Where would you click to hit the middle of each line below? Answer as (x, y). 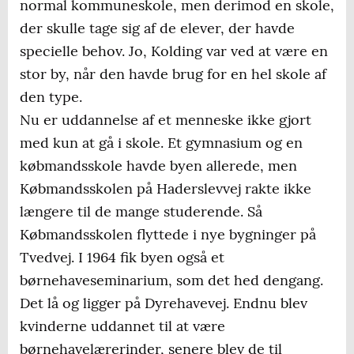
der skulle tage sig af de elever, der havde (157, 28)
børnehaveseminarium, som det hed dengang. (171, 281)
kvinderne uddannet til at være (122, 326)
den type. (51, 97)
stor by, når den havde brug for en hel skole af (173, 74)
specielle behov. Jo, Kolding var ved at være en (174, 51)
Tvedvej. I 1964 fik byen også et (122, 258)
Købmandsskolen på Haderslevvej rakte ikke (166, 189)
